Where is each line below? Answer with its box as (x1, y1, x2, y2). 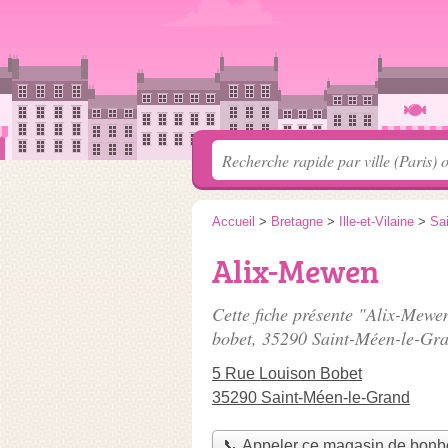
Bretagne (271, 214, 323, 229)
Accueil (212, 214, 255, 229)
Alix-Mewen (212, 249, 379, 293)
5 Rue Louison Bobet (212, 365, 362, 382)
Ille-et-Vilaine (339, 214, 414, 229)
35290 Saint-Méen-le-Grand (212, 389, 410, 406)
